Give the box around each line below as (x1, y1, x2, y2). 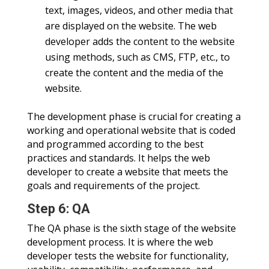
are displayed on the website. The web (44, 19, 217, 33)
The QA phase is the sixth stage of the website (26, 222, 236, 235)
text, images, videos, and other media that (44, 4, 233, 17)
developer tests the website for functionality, (26, 249, 229, 263)
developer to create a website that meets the (26, 165, 228, 179)
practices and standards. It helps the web (26, 151, 210, 165)
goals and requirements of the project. (26, 179, 200, 193)
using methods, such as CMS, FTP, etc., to (44, 50, 230, 64)
